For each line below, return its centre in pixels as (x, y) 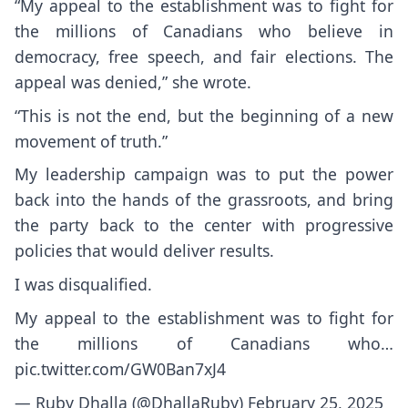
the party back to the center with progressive (204, 225)
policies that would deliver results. (144, 251)
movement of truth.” (91, 141)
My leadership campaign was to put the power (204, 174)
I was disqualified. (83, 285)
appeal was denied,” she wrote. (133, 82)
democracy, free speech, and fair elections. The (204, 56)
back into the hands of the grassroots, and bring (204, 200)
